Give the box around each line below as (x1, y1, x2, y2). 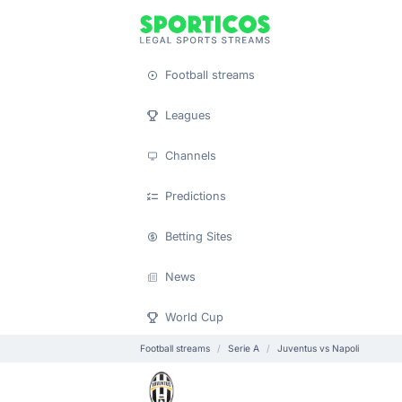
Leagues (165, 109, 211, 122)
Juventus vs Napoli (277, 343, 359, 354)
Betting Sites (165, 230, 232, 243)
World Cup (165, 310, 223, 324)
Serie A (228, 343, 259, 354)
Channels (165, 149, 216, 162)
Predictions (165, 189, 226, 203)
